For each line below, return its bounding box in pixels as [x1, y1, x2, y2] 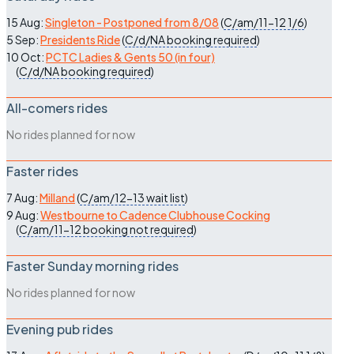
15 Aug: [6, 15, 45, 30]
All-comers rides [6, 100, 107, 117]
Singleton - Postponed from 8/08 [45, 15, 219, 30]
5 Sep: [6, 32, 40, 47]
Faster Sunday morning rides [6, 258, 179, 275]
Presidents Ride [40, 32, 120, 47]
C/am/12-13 [80, 190, 145, 205]
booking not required [83, 222, 194, 237]
